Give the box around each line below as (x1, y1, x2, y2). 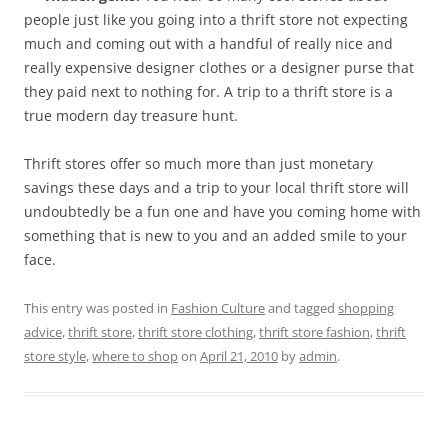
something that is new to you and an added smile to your (24, 226, 407, 246)
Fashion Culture (171, 299, 265, 318)
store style (24, 347, 86, 366)
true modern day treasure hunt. (24, 106, 238, 126)
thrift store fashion (259, 323, 370, 342)
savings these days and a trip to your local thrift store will (24, 178, 409, 198)
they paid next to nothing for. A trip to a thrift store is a (24, 82, 393, 102)
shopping (338, 299, 394, 318)
